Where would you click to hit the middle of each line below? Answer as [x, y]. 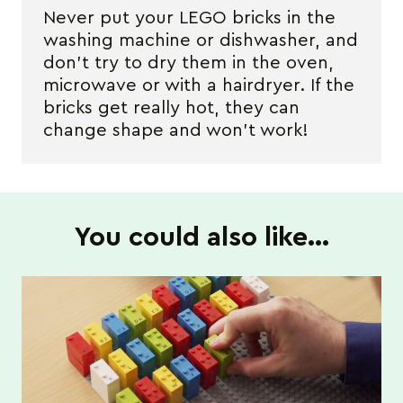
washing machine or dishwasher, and [201, 40]
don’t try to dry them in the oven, [188, 63]
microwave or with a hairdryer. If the [199, 85]
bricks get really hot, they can [171, 107]
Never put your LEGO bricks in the [189, 18]
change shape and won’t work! [176, 130]
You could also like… [201, 237]
